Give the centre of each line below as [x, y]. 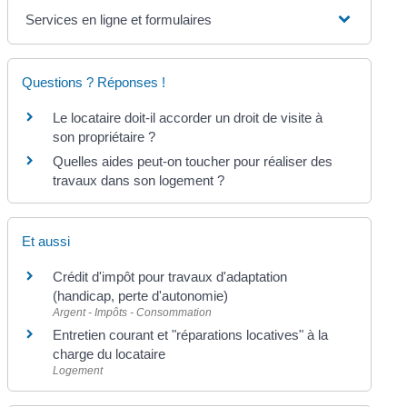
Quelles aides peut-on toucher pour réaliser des [193, 161]
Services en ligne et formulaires [119, 19]
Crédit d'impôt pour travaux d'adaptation [170, 277]
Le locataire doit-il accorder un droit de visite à [188, 117]
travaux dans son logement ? [139, 180]
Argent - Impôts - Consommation [133, 313]
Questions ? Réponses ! [94, 82]
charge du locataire [109, 354]
